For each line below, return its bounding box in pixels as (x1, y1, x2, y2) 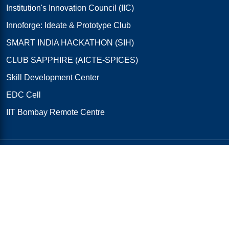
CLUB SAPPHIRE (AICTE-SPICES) (6, 55, 138, 64)
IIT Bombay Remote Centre (6, 107, 105, 117)
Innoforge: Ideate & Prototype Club (6, 20, 131, 30)
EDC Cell (6, 90, 41, 99)
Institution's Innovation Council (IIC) (6, 3, 134, 12)
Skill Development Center (6, 73, 99, 82)
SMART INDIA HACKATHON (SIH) (6, 38, 134, 47)
